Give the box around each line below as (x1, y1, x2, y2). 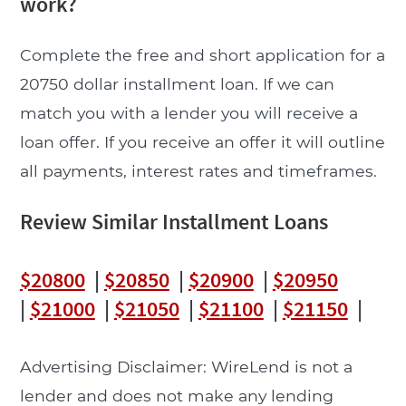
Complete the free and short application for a (19, 44, 385, 64)
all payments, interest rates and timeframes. (19, 160, 377, 180)
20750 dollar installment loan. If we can (19, 73, 334, 93)
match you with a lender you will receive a (19, 102, 358, 122)
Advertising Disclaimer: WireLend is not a (19, 356, 353, 376)
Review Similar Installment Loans (19, 207, 328, 236)
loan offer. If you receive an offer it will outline (19, 131, 385, 151)
